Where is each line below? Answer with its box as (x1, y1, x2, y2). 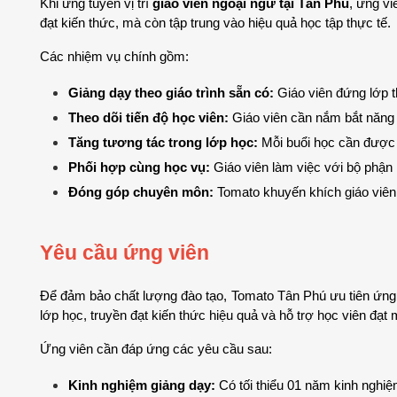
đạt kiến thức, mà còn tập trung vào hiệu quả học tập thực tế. (40, 15, 391, 30)
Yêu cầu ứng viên (40, 240, 214, 264)
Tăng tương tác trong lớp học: (68, 135, 258, 150)
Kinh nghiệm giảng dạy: (68, 378, 215, 393)
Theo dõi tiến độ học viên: (68, 110, 229, 125)
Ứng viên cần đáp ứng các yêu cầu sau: (40, 341, 272, 356)
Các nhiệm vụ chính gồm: (40, 49, 189, 64)
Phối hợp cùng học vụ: (68, 160, 210, 175)
